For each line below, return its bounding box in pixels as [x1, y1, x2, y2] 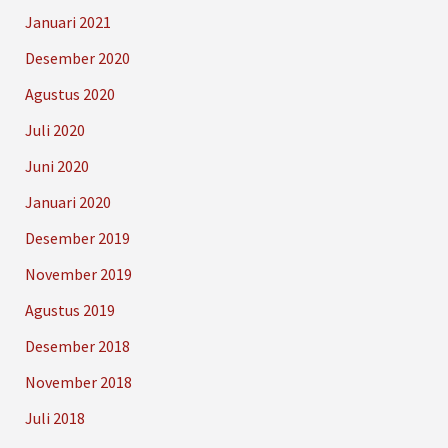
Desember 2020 [24, 48, 130, 69]
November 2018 [24, 372, 132, 393]
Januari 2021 [24, 12, 111, 33]
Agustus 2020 [24, 84, 115, 105]
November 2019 [24, 264, 132, 285]
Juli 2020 [24, 120, 85, 141]
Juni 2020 [24, 156, 89, 177]
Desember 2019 [24, 228, 130, 249]
